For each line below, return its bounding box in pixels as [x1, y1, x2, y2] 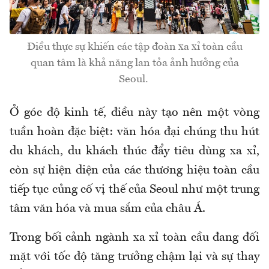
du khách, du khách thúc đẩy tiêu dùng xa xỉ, [10, 145, 259, 157]
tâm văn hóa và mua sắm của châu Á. [10, 202, 205, 215]
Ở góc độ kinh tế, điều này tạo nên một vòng [10, 106, 259, 119]
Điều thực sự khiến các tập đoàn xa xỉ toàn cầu [26, 41, 243, 52]
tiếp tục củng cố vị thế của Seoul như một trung [10, 183, 259, 196]
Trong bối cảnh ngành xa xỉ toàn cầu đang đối [10, 231, 259, 244]
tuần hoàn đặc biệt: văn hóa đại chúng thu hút [10, 125, 259, 138]
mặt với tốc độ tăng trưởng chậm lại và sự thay [10, 250, 259, 263]
